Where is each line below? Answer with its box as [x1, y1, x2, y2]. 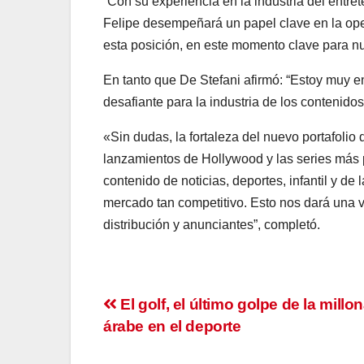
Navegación [102, 294, 249, 327]
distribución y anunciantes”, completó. [103, 218, 320, 232]
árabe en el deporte [103, 318, 241, 336]
